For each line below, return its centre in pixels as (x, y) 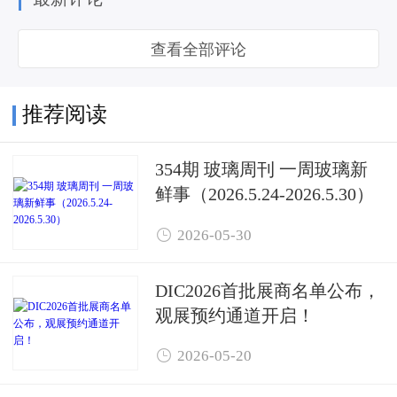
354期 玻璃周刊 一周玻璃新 (261, 169)
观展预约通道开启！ (235, 315)
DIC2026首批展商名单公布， (268, 290)
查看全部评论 (198, 49)
